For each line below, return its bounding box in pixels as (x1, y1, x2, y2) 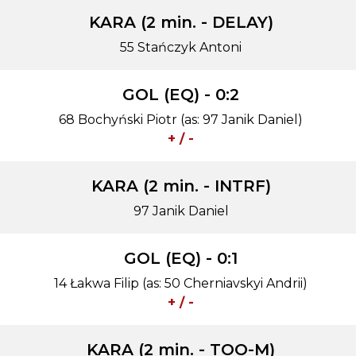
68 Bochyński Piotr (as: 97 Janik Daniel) (59, 112, 303, 127)
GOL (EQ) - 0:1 (124, 249, 238, 268)
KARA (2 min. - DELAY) (88, 13, 273, 32)
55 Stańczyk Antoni (120, 40, 242, 55)
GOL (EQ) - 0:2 (122, 85, 239, 104)
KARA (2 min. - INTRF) (91, 176, 271, 195)
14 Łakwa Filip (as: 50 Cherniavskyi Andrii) (54, 276, 308, 291)
